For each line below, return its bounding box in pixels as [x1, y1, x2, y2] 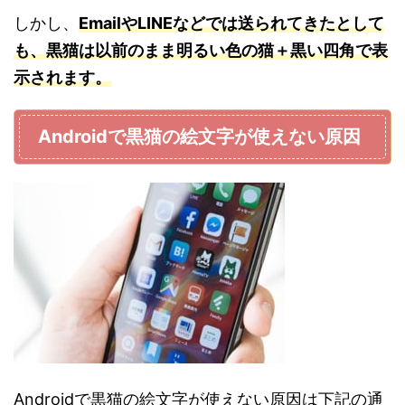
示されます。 [14, 68, 111, 88]
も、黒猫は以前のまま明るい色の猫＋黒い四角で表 [14, 41, 388, 61]
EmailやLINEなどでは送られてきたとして [79, 14, 384, 33]
